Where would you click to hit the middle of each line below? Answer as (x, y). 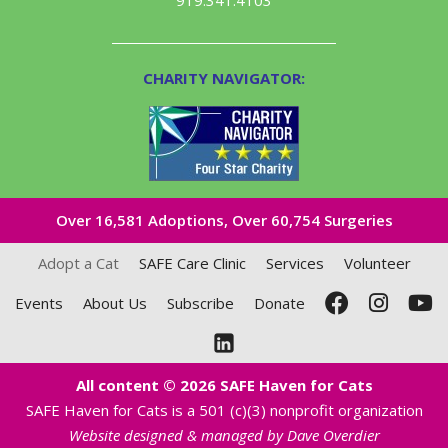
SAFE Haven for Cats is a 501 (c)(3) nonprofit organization (224, 409)
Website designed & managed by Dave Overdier (224, 434)
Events (39, 302)
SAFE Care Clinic (192, 262)
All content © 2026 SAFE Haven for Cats (224, 384)
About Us (115, 302)
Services (294, 262)
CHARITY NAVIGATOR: (224, 77)
